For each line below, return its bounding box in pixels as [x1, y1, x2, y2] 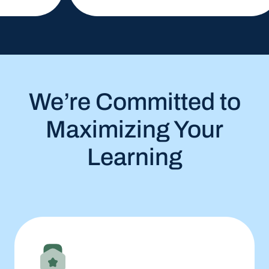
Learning [86, 144, 183, 170]
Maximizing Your [46, 116, 223, 142]
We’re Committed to [28, 89, 241, 115]
